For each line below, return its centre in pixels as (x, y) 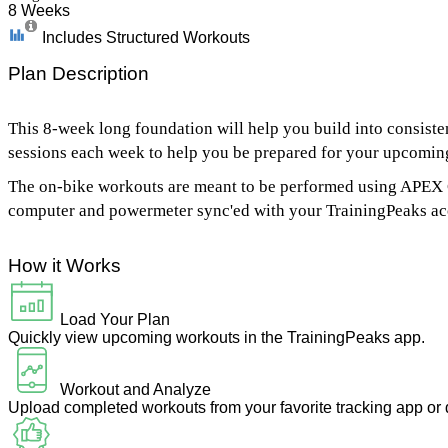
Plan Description (78, 73)
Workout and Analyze (135, 389)
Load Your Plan (115, 319)
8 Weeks (39, 10)
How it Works (64, 265)
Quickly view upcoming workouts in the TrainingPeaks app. (216, 337)
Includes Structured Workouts (146, 37)
